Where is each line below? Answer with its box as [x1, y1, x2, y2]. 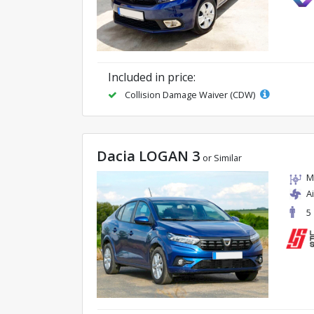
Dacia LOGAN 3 [97, 146, 200, 166]
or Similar [203, 151, 242, 165]
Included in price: [108, 69, 196, 86]
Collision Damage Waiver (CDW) [123, 88, 257, 102]
